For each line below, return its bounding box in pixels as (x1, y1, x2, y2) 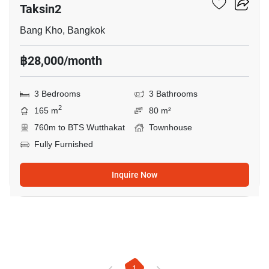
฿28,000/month (20, 53, 102, 68)
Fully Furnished (34, 139, 93, 150)
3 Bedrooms (34, 89, 80, 99)
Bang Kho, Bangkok (20, 25, 105, 37)
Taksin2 (20, 2, 61, 16)
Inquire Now (112, 170, 157, 180)
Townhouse (149, 122, 192, 133)
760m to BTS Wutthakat (34, 122, 125, 133)
